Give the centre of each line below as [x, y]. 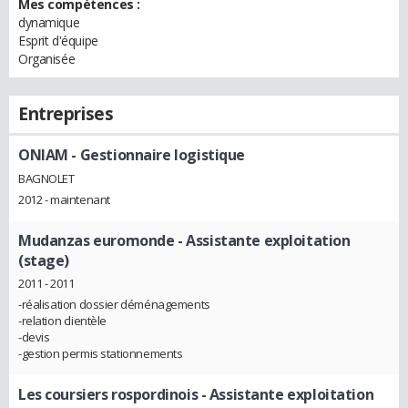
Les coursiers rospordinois [108, 395]
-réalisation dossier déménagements [114, 305]
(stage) [44, 260]
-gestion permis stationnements [101, 354]
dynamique [49, 22]
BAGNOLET [46, 178]
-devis [34, 337]
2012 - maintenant [64, 199]
